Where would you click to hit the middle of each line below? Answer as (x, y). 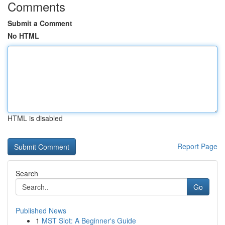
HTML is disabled (35, 118)
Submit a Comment (40, 23)
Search (27, 173)
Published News (41, 210)
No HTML (23, 36)
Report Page (197, 146)
